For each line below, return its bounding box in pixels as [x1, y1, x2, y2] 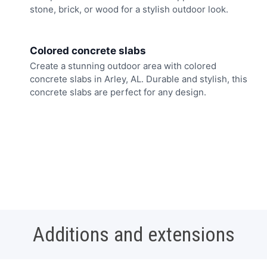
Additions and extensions [32, 222, 235, 247]
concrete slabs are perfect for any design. [30, 86, 206, 98]
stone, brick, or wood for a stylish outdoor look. [30, 4, 228, 15]
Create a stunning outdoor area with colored [30, 60, 216, 72]
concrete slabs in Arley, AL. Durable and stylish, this [30, 73, 247, 85]
